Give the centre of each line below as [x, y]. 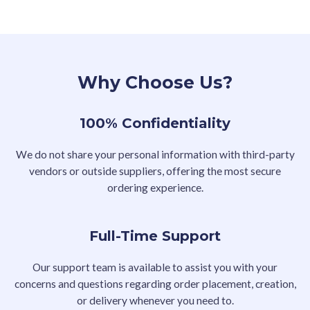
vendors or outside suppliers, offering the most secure [155, 171]
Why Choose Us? [155, 82]
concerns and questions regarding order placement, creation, [155, 283]
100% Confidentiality [155, 123]
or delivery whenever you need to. [155, 300]
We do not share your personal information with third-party [155, 154]
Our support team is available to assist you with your [155, 267]
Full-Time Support [155, 236]
